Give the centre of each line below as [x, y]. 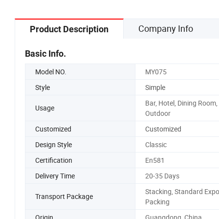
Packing [157, 201]
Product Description [69, 29]
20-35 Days [162, 175]
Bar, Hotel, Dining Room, [181, 103]
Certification [54, 160]
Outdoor [158, 113]
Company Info [166, 28]
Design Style [54, 144]
